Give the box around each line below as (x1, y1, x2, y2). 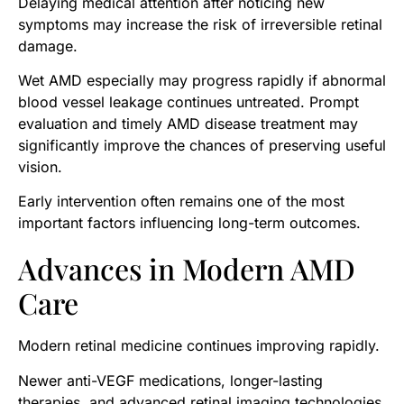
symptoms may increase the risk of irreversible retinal (18, 14, 382, 33)
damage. (18, 36, 78, 55)
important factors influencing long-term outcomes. (18, 214, 361, 233)
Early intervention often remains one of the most (18, 192, 344, 211)
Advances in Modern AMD (18, 249, 355, 289)
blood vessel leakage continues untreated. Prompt (18, 92, 359, 111)
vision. (18, 157, 62, 176)
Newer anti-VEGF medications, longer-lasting (18, 371, 323, 390)
